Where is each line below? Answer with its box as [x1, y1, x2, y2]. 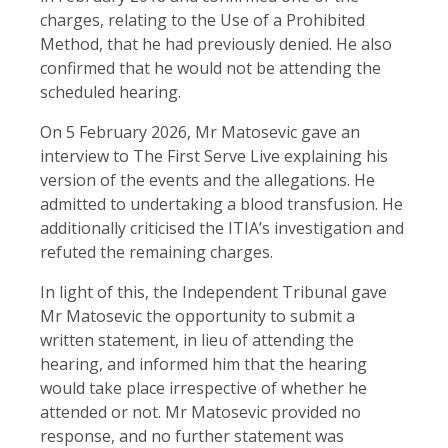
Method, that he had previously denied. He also [40, 32, 392, 55]
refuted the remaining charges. [40, 240, 273, 263]
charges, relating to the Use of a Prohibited [40, 8, 365, 31]
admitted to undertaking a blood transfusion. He [40, 192, 403, 215]
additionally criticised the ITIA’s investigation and [40, 216, 404, 239]
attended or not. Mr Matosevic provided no [40, 400, 361, 423]
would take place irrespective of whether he [40, 376, 367, 399]
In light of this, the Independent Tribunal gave [40, 280, 387, 303]
